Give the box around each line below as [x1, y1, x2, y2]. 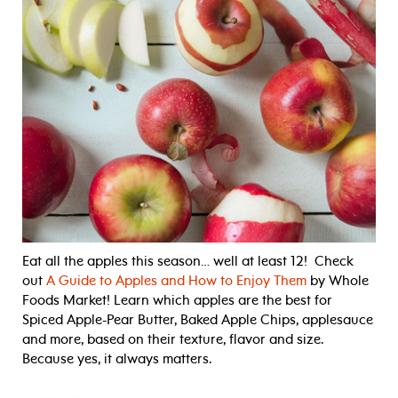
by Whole [306, 272, 369, 289]
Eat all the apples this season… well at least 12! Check [22, 252, 354, 269]
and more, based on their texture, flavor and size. [22, 330, 327, 347]
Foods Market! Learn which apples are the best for [22, 291, 332, 308]
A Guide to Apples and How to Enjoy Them [46, 272, 306, 289]
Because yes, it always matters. [22, 350, 211, 367]
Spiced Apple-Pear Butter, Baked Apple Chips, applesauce [22, 311, 373, 328]
